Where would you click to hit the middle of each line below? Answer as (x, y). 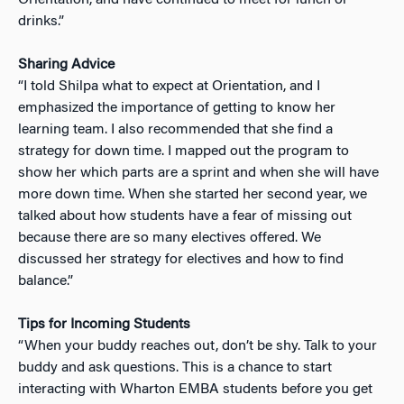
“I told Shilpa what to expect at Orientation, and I (169, 86)
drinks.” (41, 21)
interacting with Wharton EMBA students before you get (195, 389)
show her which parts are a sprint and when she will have (198, 173)
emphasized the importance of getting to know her (177, 108)
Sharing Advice (66, 64)
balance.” (46, 281)
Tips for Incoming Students (104, 324)
